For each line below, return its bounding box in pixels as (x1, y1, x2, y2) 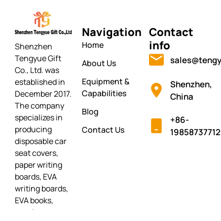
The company (15, 100, 64, 111)
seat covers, (15, 147, 58, 158)
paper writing (15, 159, 62, 170)
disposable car (15, 136, 67, 147)
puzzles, (15, 207, 44, 218)
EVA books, (15, 195, 53, 206)
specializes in (15, 112, 63, 123)
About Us (82, 58, 116, 69)
